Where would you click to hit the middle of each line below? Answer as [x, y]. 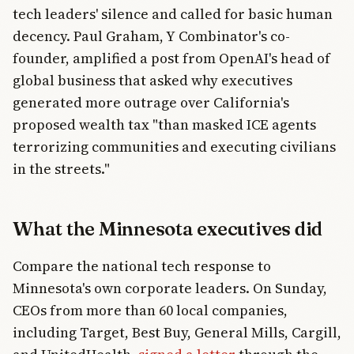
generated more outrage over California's [151, 103]
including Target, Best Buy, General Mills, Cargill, [177, 333]
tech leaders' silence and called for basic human [173, 14]
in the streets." [61, 169]
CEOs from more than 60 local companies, [150, 311]
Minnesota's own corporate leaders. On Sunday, [170, 288]
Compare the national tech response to [142, 266]
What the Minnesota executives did [168, 229]
